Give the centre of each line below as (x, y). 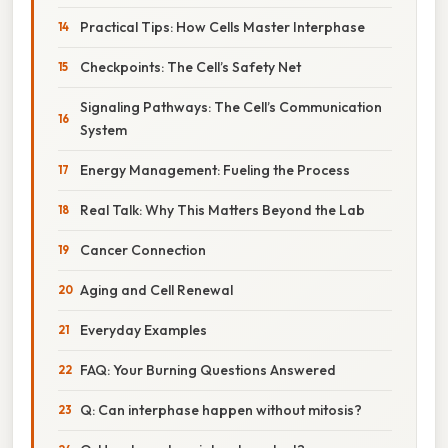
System (103, 129)
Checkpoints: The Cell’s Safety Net (190, 66)
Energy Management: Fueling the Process (215, 169)
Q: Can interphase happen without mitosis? (221, 409)
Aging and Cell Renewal (156, 289)
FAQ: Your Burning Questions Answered (208, 369)
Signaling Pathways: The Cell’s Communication (231, 106)
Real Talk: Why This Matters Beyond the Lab (222, 209)
